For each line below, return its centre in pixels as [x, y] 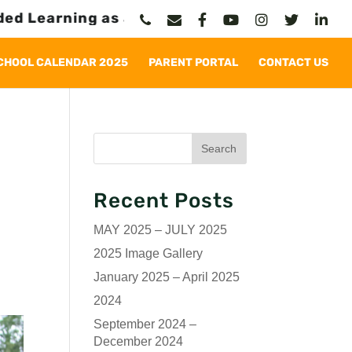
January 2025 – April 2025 [167, 277]
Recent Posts [164, 201]
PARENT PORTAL [193, 62]
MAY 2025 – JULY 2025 [161, 230]
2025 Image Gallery [148, 253]
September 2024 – [145, 324]
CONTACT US [293, 62]
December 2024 [139, 341]
